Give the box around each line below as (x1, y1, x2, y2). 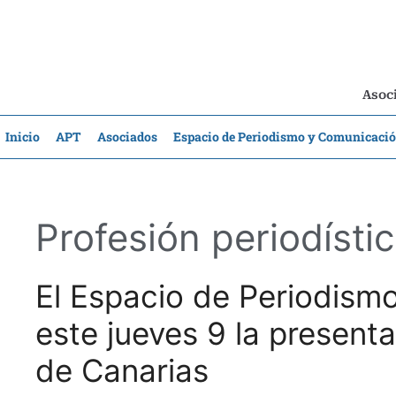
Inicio (5, 128, 40, 145)
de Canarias (35, 352, 209, 389)
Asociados (97, 128, 157, 145)
